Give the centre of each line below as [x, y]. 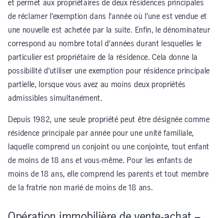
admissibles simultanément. [55, 98]
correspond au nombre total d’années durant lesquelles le [105, 44]
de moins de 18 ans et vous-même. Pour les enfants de [100, 160]
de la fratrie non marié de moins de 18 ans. [80, 188]
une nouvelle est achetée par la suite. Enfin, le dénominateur [109, 30]
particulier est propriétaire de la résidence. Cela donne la [103, 57]
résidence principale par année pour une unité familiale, [101, 133]
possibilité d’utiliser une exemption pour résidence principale [109, 71]
